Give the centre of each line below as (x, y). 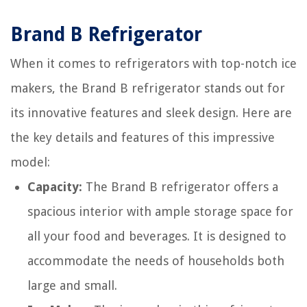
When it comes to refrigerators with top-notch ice (153, 63)
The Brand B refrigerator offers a (180, 187)
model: (30, 162)
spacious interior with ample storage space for (160, 211)
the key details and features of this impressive (143, 137)
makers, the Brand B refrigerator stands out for (148, 88)
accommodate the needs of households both (156, 261)
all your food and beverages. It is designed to (157, 236)
